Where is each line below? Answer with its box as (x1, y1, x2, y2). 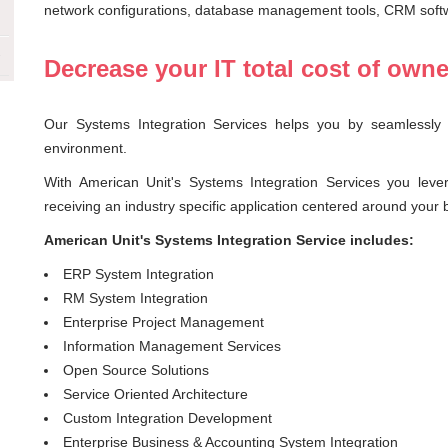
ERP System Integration (63, 266, 214, 283)
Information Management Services (63, 338, 281, 355)
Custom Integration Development (63, 410, 272, 427)
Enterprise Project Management (63, 314, 264, 331)
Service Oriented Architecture (63, 386, 248, 403)
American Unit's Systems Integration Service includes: (44, 232, 414, 249)
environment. (44, 140, 127, 157)
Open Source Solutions (63, 362, 209, 379)
